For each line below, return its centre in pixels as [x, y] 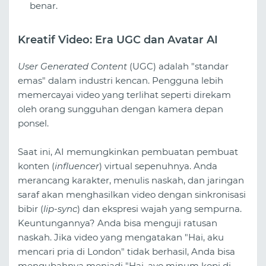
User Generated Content [72, 66]
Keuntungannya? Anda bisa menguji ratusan [118, 223]
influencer [77, 166]
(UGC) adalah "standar [178, 66]
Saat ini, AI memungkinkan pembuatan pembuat [128, 151]
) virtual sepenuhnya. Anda [158, 166]
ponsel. [33, 123]
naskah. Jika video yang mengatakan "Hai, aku [121, 237]
